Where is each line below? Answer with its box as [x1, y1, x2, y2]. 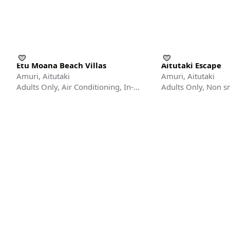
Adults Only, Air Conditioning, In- [16, 82, 133, 92]
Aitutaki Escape [161, 60, 221, 71]
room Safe [16, 91, 53, 102]
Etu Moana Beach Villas [16, 60, 106, 71]
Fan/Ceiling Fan [161, 91, 216, 102]
